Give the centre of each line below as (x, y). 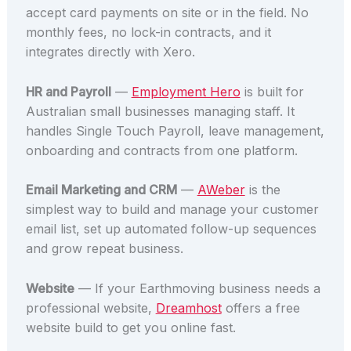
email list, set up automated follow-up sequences (171, 229)
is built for (272, 91)
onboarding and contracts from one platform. (161, 150)
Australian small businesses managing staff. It (160, 111)
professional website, (90, 308)
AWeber (221, 190)
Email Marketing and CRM (101, 190)
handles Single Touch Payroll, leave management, (175, 130)
